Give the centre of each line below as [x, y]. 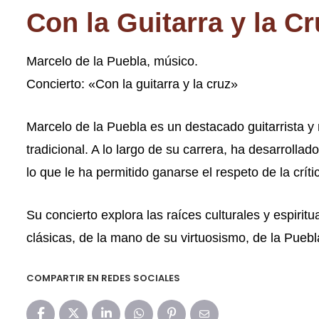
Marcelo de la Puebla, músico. [112, 62]
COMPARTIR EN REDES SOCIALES [103, 278]
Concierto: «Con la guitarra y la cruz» [132, 84]
